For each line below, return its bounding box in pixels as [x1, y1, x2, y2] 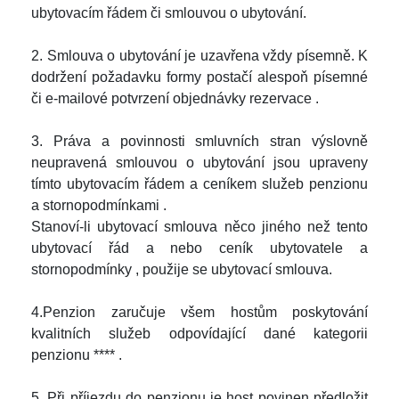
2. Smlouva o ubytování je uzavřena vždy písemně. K [31, 48, 368, 63]
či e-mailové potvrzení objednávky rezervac [31, 91, 304, 106]
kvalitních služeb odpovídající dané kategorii [31, 326, 368, 341]
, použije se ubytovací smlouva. [135, 262, 332, 277]
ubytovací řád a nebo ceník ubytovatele [31, 240, 360, 256]
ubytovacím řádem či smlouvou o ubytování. [31, 5, 306, 20]
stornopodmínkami [43, 198, 163, 213]
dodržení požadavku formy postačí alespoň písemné [31, 69, 368, 85]
